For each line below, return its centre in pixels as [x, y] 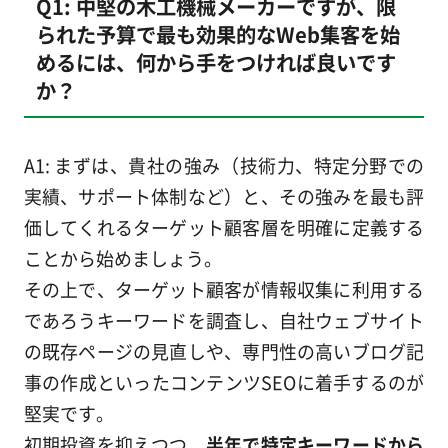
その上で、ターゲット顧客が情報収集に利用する [224, 288]
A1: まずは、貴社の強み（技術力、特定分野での [224, 164]
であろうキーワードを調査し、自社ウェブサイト [224, 319]
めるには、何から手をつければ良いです [215, 62]
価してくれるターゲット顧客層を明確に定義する [224, 226]
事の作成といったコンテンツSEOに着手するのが [224, 381]
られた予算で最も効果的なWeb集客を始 [217, 34]
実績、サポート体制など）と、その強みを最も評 [224, 195]
